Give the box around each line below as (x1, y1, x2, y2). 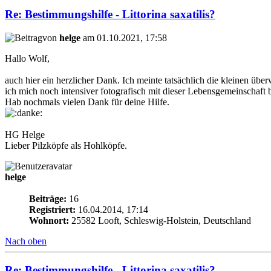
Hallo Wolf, (5, 53, 50, 64)
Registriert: (29, 204, 76, 215)
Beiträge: (29, 193, 67, 204)
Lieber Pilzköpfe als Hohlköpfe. (5, 140, 127, 151)
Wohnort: (29, 215, 69, 226)
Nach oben (5, 235, 47, 246)
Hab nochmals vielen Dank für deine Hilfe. (5, 96, 169, 107)
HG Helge (5, 129, 45, 140)
